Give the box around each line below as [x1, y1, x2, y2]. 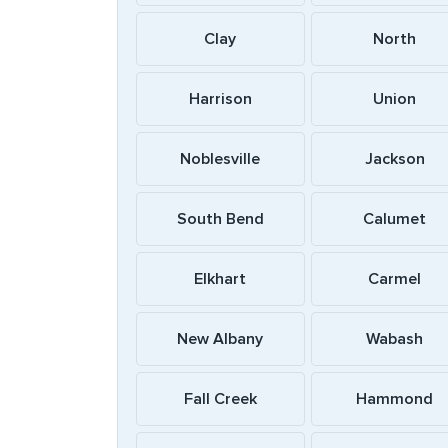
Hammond [356, 389, 434, 409]
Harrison [188, 89, 252, 109]
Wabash [366, 329, 424, 349]
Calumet [363, 209, 427, 229]
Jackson [364, 149, 425, 169]
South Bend [176, 209, 264, 229]
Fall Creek [183, 389, 257, 409]
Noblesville [180, 149, 261, 169]
